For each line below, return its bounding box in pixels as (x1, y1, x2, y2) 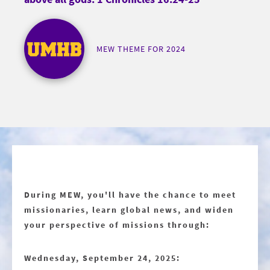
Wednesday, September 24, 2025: (24, 252, 180, 263)
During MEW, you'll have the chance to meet (24, 189, 236, 200)
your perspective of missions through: (24, 219, 210, 230)
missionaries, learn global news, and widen (24, 204, 234, 215)
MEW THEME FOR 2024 (96, 43, 186, 54)
